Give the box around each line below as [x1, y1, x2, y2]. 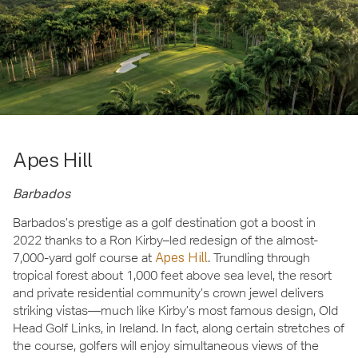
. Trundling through [208, 250, 310, 266]
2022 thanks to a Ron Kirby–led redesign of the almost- [13, 233, 318, 249]
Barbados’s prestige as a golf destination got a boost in [13, 215, 316, 231]
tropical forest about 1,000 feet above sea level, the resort [13, 268, 332, 284]
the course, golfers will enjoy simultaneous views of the [13, 338, 319, 354]
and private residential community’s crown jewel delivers [13, 285, 324, 301]
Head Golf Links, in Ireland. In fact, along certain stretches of [13, 320, 344, 336]
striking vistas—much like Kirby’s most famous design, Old [13, 303, 338, 319]
